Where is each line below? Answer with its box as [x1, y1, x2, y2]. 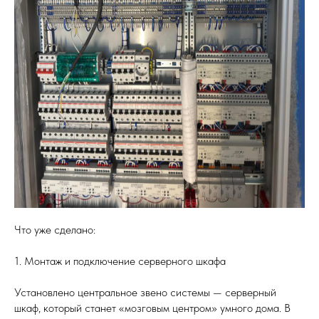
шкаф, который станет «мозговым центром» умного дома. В [14, 301, 291, 315]
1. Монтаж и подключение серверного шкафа [14, 254, 226, 268]
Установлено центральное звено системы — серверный [14, 286, 276, 299]
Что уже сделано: [14, 223, 95, 236]
